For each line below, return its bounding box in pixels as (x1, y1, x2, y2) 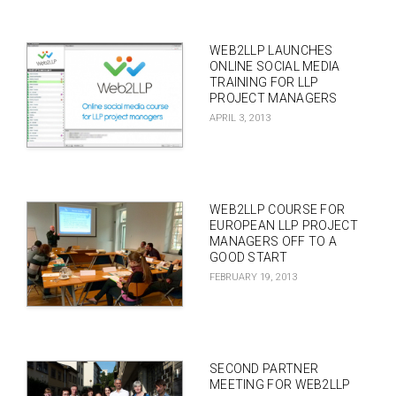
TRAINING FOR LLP (209, 75, 319, 89)
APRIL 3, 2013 (209, 112, 270, 124)
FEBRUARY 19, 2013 (209, 271, 297, 283)
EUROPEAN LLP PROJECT (209, 218, 358, 232)
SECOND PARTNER (209, 362, 319, 376)
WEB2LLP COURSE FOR (209, 202, 346, 217)
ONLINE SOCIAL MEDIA (209, 59, 340, 73)
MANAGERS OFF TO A (209, 234, 338, 248)
